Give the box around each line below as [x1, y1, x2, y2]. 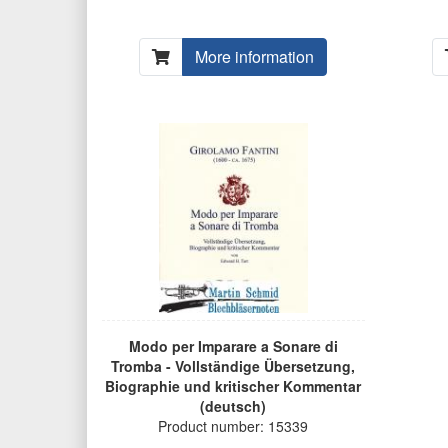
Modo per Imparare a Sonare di [128, 336, 338, 357]
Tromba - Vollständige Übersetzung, [111, 356, 356, 377]
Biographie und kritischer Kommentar [105, 376, 362, 397]
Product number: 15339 [158, 416, 309, 437]
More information [195, 45, 315, 69]
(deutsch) [200, 396, 267, 417]
